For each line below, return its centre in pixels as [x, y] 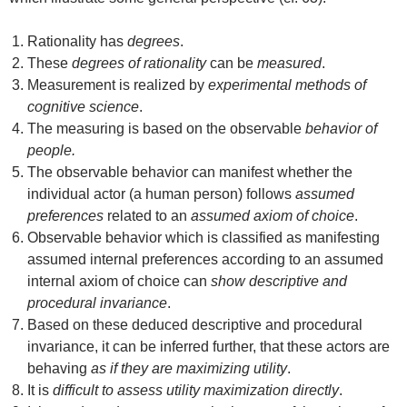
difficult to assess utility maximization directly [196, 391]
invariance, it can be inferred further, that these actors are [208, 347]
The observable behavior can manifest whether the [190, 173]
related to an [147, 216]
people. [51, 151]
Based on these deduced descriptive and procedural [195, 325]
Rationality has [77, 42]
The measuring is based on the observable [166, 129]
